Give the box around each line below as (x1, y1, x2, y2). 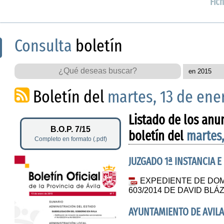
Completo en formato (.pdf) (34, 135, 107, 142)
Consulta (14, 35, 72, 56)
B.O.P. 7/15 (50, 124, 91, 133)
